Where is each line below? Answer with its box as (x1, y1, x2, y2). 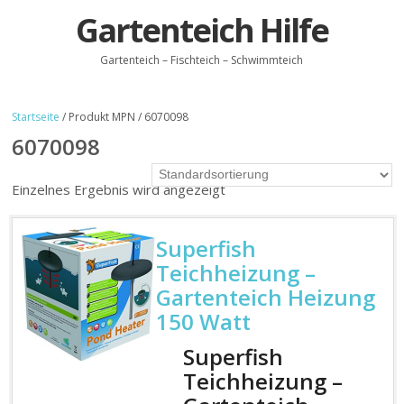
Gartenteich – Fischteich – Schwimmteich (100, 52, 304, 69)
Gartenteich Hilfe (75, 8, 328, 53)
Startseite (12, 108, 60, 124)
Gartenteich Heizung (155, 282, 375, 313)
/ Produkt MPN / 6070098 (60, 108, 189, 124)
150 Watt (155, 307, 251, 337)
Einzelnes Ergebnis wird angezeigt (12, 179, 226, 198)
